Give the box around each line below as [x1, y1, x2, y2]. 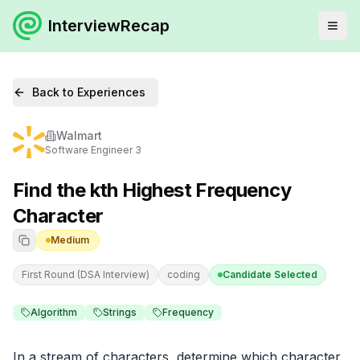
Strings [103, 306, 137, 318]
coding [167, 268, 200, 280]
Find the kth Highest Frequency [13, 178, 291, 202]
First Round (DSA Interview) [22, 268, 149, 280]
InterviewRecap [48, 16, 170, 35]
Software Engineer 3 [45, 144, 141, 156]
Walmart [56, 129, 102, 142]
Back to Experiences [32, 85, 145, 99]
